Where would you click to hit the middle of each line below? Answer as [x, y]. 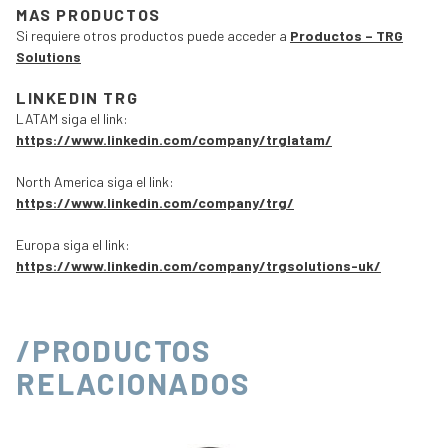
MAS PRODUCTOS [88, 14]
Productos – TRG [346, 35]
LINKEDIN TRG [77, 97]
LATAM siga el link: [72, 118]
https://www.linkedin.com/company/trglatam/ [174, 139]
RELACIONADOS [133, 382]
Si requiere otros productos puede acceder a [153, 35]
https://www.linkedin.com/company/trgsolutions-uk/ [198, 265]
